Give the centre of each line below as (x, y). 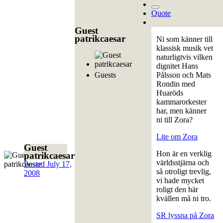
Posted (35, 164)
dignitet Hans (177, 66)
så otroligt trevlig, (184, 172)
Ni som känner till (184, 39)
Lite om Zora (177, 137)
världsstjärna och (183, 163)
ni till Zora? (174, 120)
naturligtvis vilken (184, 57)
